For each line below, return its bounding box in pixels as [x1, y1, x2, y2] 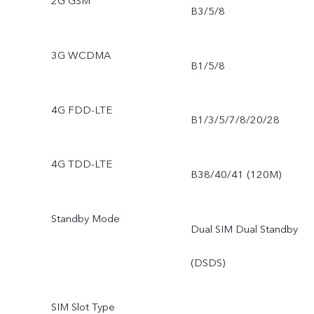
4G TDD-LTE [50, 157, 112, 172]
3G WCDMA [50, 48, 111, 62]
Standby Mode [50, 212, 120, 226]
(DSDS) [190, 256, 225, 271]
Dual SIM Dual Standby [190, 222, 298, 237]
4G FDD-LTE [50, 102, 112, 117]
